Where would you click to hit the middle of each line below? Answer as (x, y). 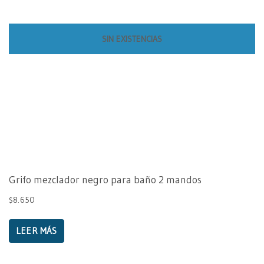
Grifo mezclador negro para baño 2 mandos (105, 180)
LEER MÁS (37, 231)
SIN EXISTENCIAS (132, 39)
